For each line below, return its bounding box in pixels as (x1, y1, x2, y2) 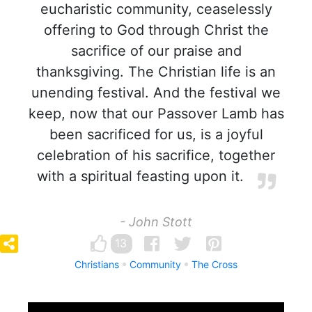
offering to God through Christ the (43, 22, 269, 38)
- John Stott (120, 214, 192, 229)
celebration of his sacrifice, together (37, 147, 275, 164)
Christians (75, 258, 119, 270)
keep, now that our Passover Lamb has (28, 105, 284, 122)
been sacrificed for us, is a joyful (49, 126, 263, 143)
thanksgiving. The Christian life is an (36, 63, 276, 80)
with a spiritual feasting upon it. (36, 168, 244, 185)
